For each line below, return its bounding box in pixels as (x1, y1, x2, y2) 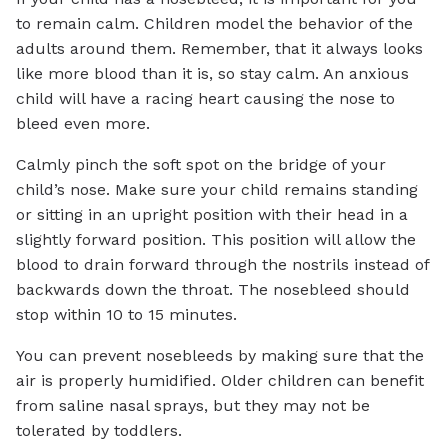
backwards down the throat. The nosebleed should (16, 279, 410, 299)
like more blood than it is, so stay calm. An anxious (16, 63, 409, 83)
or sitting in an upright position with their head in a (16, 204, 408, 224)
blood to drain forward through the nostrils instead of (16, 254, 429, 274)
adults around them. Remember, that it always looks (16, 38, 423, 58)
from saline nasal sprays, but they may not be (16, 395, 370, 415)
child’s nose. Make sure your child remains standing (16, 179, 418, 199)
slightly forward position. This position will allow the (16, 229, 416, 249)
